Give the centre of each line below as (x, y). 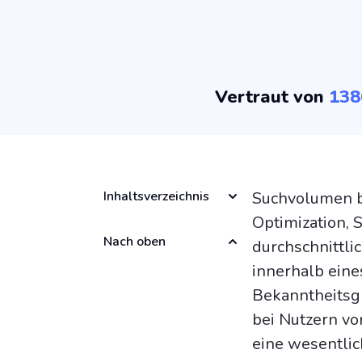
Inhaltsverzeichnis (156, 196)
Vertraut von (271, 97)
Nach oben (135, 241)
